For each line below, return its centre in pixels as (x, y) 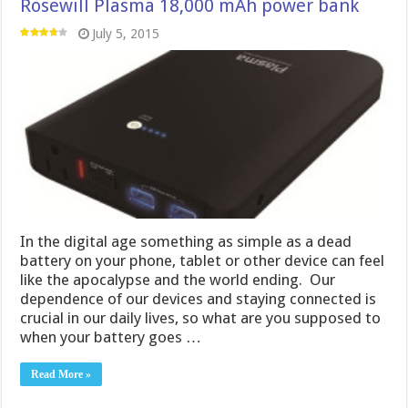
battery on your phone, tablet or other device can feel (203, 261)
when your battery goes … (111, 337)
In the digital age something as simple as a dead (186, 242)
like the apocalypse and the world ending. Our (178, 280)
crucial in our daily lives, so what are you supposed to (201, 318)
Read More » (61, 375)
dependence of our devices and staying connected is (199, 299)
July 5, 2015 (126, 33)
